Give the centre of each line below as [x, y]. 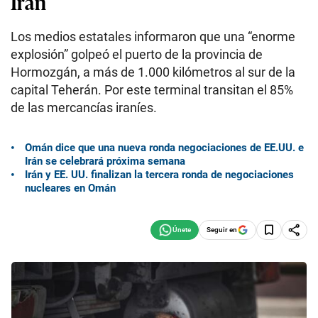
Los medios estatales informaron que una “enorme [153, 37]
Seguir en [222, 229]
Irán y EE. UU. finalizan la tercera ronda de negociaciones [159, 174]
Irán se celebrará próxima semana [105, 161]
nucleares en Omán [70, 188]
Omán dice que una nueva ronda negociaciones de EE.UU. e [164, 147]
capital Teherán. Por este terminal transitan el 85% [152, 90]
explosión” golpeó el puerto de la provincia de [137, 54]
